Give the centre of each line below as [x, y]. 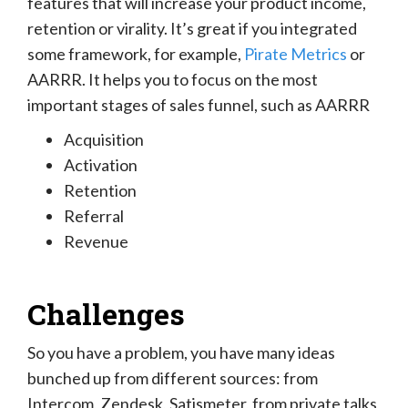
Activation [101, 165]
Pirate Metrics [296, 54]
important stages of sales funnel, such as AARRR [199, 105]
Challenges [106, 314]
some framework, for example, [136, 54]
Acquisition [104, 140]
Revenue [96, 242]
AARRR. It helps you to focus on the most [173, 80]
